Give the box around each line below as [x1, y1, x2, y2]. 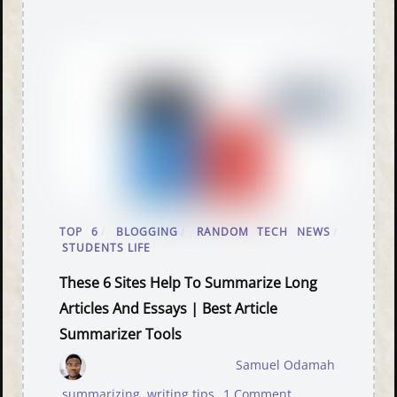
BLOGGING [116, 224, 179, 240]
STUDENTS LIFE [62, 240, 152, 256]
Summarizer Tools [59, 324, 183, 345]
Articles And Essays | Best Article [59, 299, 278, 319]
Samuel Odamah [235, 357, 335, 374]
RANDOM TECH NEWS [196, 224, 331, 240]
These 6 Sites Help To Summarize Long [59, 273, 318, 293]
